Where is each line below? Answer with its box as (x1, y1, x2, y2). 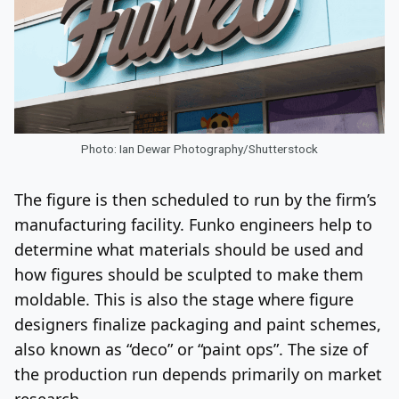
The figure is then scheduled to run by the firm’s (14, 188, 377, 210)
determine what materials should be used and (14, 238, 363, 260)
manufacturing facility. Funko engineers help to (14, 213, 372, 235)
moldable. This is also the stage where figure (14, 288, 354, 310)
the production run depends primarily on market (14, 362, 382, 385)
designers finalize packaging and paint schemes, (14, 313, 381, 335)
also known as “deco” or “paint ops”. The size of (14, 338, 368, 360)
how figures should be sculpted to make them (14, 263, 363, 285)
